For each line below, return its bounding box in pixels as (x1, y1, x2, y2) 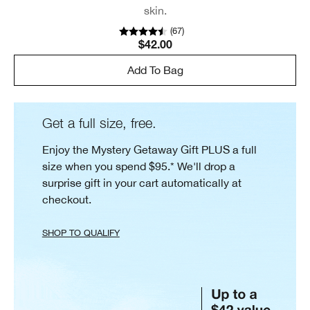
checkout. (42, 193, 91, 206)
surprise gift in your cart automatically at (42, 176, 241, 190)
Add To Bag (127, 64, 183, 77)
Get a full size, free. (42, 115, 156, 131)
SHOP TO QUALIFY (42, 228, 120, 239)
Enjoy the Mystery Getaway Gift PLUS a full (42, 143, 257, 156)
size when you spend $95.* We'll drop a (42, 160, 235, 173)
